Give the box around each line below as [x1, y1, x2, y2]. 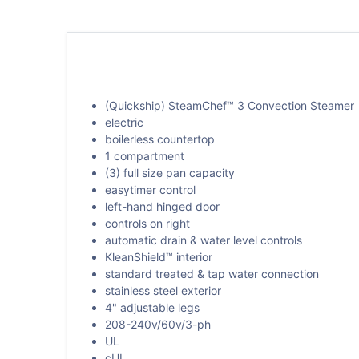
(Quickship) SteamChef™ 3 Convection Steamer [104, 98, 354, 112]
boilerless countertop [104, 131, 215, 146]
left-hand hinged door [104, 199, 220, 213]
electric [104, 115, 143, 129]
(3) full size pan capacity [104, 165, 235, 179]
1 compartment [104, 148, 184, 163]
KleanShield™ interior [104, 249, 212, 264]
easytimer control [104, 182, 196, 196]
